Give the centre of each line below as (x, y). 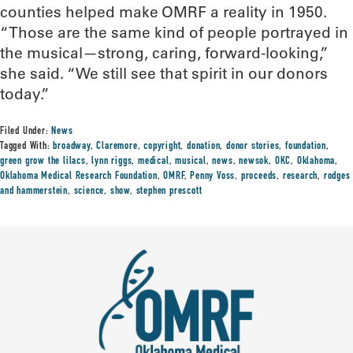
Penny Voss (213, 176)
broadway (72, 147)
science (89, 191)
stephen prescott (169, 191)
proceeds (259, 176)
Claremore (117, 147)
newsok (254, 162)
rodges (337, 176)
